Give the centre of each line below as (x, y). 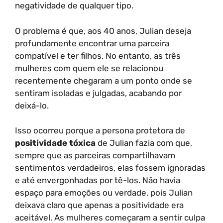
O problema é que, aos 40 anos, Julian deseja (103, 31)
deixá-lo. (32, 105)
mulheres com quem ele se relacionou (89, 68)
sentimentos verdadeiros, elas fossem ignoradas (110, 168)
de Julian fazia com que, (144, 143)
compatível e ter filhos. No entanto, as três (98, 56)
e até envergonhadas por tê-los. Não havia (98, 180)
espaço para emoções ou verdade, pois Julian (104, 193)
